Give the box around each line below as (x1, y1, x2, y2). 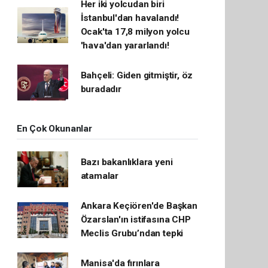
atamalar (80, 170, 119, 181)
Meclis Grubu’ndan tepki (80, 228, 184, 239)
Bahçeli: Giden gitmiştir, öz (80, 70, 193, 81)
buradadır (80, 84, 121, 95)
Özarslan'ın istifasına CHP (80, 214, 191, 225)
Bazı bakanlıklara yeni (80, 157, 173, 167)
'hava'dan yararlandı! (80, 40, 169, 51)
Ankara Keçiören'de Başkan (80, 200, 197, 211)
